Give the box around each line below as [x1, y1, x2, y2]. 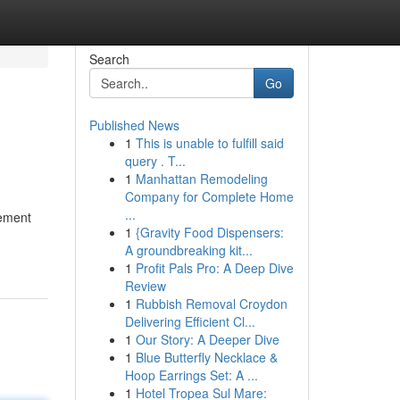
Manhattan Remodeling [135, 170, 268, 187]
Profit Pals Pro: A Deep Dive [135, 259, 294, 277]
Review [124, 277, 166, 295]
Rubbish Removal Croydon [135, 295, 287, 312]
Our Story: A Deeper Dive [135, 330, 279, 348]
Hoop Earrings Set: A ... [124, 366, 258, 384]
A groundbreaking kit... [124, 241, 253, 259]
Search [88, 50, 129, 68]
